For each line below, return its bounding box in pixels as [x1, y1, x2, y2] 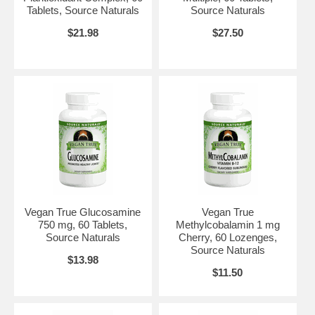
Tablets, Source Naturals [26, 4, 139, 17]
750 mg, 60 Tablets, [38, 219, 128, 231]
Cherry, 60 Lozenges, [178, 231, 277, 244]
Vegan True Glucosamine [25, 206, 141, 219]
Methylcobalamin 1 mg [175, 219, 280, 231]
